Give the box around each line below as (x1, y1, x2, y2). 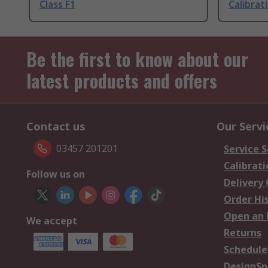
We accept (26, 214, 77, 228)
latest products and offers (26, 67, 217, 95)
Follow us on (26, 167, 85, 181)
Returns (224, 226, 261, 240)
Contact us (26, 119, 86, 134)
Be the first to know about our (26, 45, 248, 73)
